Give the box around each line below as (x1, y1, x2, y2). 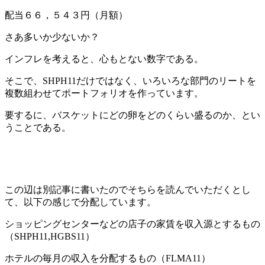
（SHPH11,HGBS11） (5, 231, 95, 241)
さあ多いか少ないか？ (5, 31, 99, 42)
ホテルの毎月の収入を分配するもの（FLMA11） (5, 253, 211, 263)
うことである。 (5, 122, 71, 132)
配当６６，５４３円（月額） (5, 9, 128, 20)
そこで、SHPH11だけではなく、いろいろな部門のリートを (5, 75, 256, 86)
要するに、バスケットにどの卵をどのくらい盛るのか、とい (5, 109, 260, 120)
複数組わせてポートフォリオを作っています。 (5, 88, 203, 98)
